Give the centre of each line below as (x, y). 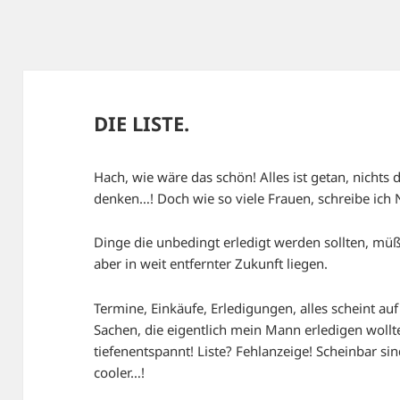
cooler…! (120, 372)
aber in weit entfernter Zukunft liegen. (211, 264)
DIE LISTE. (142, 124)
